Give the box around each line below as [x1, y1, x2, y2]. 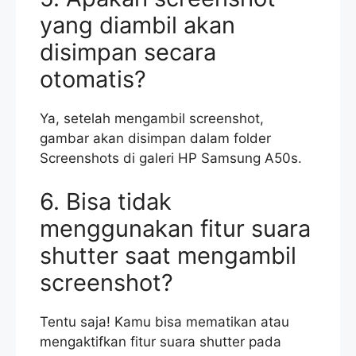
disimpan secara [40, 37, 216, 66]
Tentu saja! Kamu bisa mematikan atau [40, 314, 289, 331]
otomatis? [40, 64, 146, 93]
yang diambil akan [40, 10, 235, 39]
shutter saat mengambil [40, 242, 296, 270]
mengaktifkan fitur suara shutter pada [40, 334, 281, 350]
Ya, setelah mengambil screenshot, [40, 110, 264, 126]
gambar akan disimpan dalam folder [40, 130, 271, 146]
